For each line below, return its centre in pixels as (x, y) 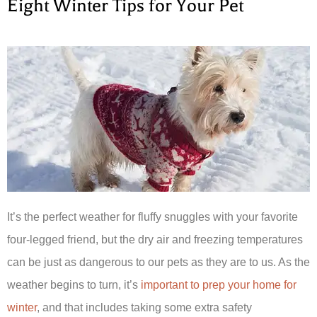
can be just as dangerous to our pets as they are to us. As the (158, 262)
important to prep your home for (219, 284)
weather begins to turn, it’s (74, 284)
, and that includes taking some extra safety (144, 307)
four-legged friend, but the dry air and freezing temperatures (155, 239)
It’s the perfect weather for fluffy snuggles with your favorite (152, 217)
